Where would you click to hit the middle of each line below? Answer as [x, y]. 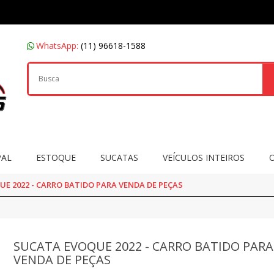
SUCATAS [119, 157]
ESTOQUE [56, 157]
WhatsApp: [58, 46]
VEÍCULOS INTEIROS [203, 157]
